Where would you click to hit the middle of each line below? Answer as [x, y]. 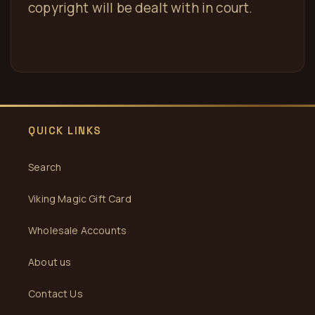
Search [45, 167]
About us [50, 262]
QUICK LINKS [65, 130]
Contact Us [56, 294]
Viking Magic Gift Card [80, 199]
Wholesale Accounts [78, 230]
